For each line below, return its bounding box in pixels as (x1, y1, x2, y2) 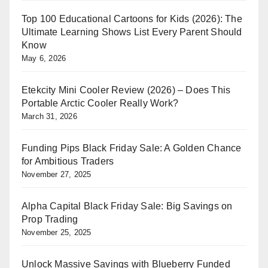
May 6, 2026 (22, 53, 66, 63)
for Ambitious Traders (22, 156, 114, 166)
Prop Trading (22, 214, 78, 224)
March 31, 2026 (22, 111, 77, 121)
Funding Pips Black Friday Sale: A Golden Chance (22, 142, 242, 153)
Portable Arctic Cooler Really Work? (22, 98, 178, 108)
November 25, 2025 (22, 227, 92, 237)
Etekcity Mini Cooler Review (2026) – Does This (22, 84, 231, 95)
